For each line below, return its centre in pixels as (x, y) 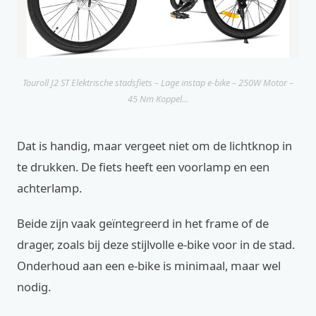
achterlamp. (49, 188)
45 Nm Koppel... (158, 99)
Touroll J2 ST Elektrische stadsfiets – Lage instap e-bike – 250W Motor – (158, 83)
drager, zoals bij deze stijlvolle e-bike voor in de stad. (156, 245)
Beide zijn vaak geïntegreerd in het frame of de (143, 224)
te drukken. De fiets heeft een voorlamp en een (143, 167)
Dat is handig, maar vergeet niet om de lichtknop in (154, 146)
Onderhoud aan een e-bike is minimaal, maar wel (149, 266)
